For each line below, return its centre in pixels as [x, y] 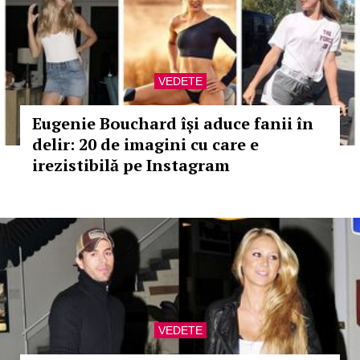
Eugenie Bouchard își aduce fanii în [173, 123]
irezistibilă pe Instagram [131, 165]
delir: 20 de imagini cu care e [145, 144]
